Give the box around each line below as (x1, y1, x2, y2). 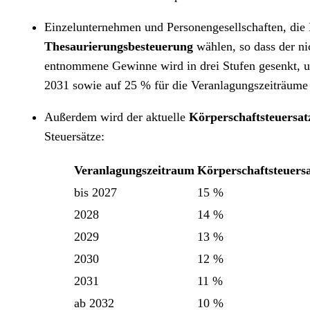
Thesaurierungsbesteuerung (44, 39, 193, 53)
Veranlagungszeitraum (74, 163, 194, 177)
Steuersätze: (44, 129, 104, 143)
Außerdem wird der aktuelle (44, 110, 189, 124)
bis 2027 (74, 185, 117, 199)
